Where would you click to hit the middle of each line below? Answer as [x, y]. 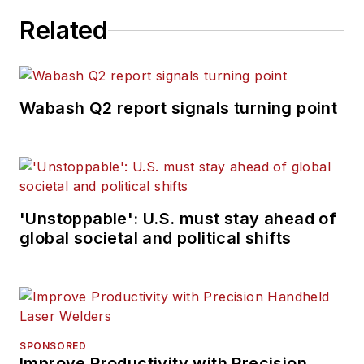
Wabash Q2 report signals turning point [179, 108]
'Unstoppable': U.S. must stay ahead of [178, 219]
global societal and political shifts [156, 238]
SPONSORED [53, 346]
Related [64, 30]
